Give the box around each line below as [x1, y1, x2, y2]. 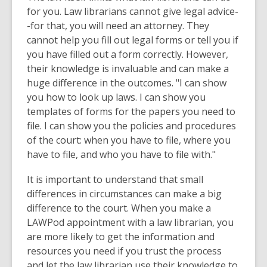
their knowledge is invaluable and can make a [27, 62, 229, 76]
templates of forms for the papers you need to [27, 105, 235, 119]
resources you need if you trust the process [27, 244, 222, 258]
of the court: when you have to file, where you [27, 133, 231, 147]
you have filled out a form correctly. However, [27, 48, 228, 61]
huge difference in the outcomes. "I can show [27, 76, 226, 90]
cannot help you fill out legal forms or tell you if [27, 33, 238, 47]
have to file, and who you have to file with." [27, 148, 216, 162]
